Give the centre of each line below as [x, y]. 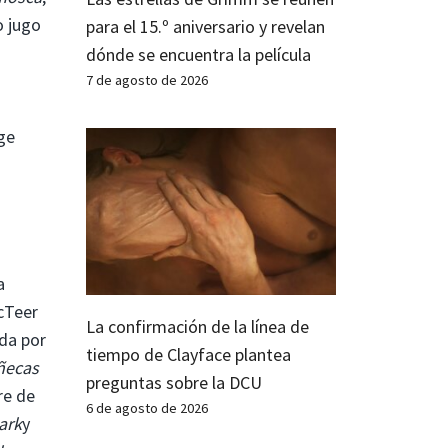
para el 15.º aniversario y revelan [205, 26]
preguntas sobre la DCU [174, 382]
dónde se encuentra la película [198, 54]
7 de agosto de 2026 [147, 79]
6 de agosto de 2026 [147, 407]
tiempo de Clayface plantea [188, 354]
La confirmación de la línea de [197, 326]
